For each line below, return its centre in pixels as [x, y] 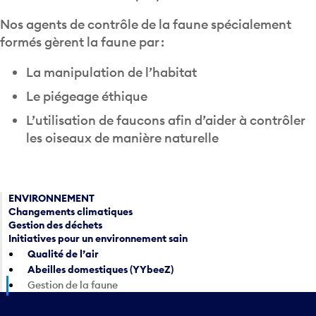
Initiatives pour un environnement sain [98, 239]
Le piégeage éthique [86, 97]
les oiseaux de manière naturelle [122, 138]
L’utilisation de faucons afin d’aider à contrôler [165, 121]
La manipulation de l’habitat [111, 73]
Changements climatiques [71, 212]
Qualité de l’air [63, 254]
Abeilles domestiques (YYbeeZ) [101, 270]
